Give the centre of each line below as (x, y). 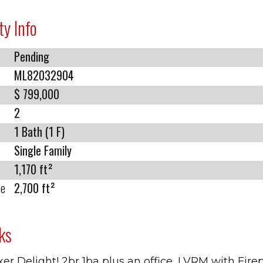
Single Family (43, 150)
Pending (32, 56)
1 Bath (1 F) (39, 131)
